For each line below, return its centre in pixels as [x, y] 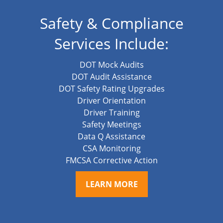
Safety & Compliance [111, 23]
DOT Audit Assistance [111, 77]
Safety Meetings [111, 125]
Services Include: [111, 44]
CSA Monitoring [111, 149]
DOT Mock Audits [111, 65]
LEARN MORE [111, 184]
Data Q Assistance [111, 137]
